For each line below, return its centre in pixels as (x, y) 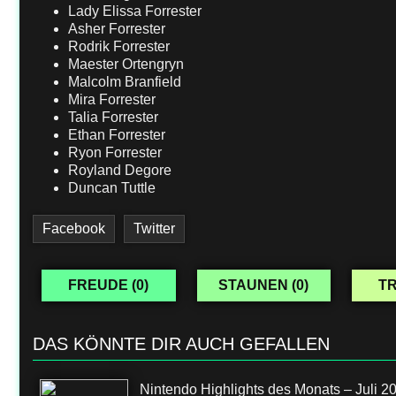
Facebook (74, 228)
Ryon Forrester (115, 152)
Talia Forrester (113, 117)
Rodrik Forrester (119, 46)
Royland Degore (120, 170)
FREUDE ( (103, 285)
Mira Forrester (112, 99)
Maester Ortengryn (126, 64)
